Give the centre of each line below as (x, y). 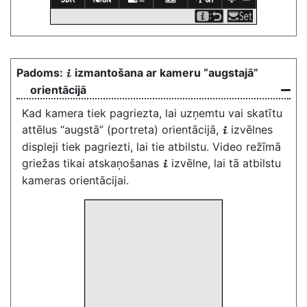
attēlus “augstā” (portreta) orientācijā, (122, 130)
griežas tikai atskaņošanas (92, 163)
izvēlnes (252, 130)
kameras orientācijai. (75, 180)
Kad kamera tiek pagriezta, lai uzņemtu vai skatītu (152, 113)
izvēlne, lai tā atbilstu (226, 163)
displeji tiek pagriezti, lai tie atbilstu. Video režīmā (151, 147)
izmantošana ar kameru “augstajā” (167, 73)
